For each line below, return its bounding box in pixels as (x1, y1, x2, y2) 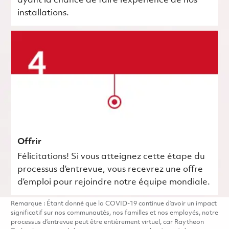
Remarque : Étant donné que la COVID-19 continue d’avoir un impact (10, 200, 217, 207)
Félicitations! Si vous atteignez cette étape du (17, 152, 205, 161)
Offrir (17, 137, 41, 146)
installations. (17, 8, 69, 17)
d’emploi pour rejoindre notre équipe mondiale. (17, 177, 210, 187)
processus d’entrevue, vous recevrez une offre (17, 165, 203, 174)
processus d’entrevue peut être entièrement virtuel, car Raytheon (10, 218, 204, 225)
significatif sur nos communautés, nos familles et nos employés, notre (10, 209, 218, 216)
